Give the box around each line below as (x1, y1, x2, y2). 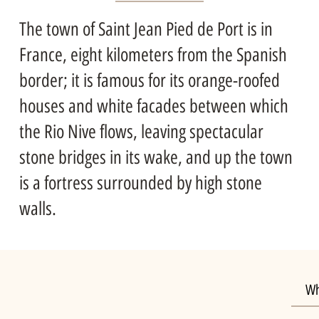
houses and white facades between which (19, 94, 288, 117)
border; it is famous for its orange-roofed (19, 68, 280, 92)
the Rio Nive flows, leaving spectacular (19, 120, 263, 143)
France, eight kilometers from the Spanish (19, 43, 287, 66)
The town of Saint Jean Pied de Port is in (19, 17, 273, 41)
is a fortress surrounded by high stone (19, 171, 262, 194)
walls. (19, 197, 56, 220)
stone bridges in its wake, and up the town (19, 145, 293, 169)
